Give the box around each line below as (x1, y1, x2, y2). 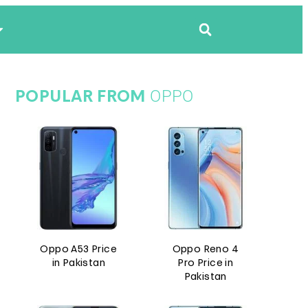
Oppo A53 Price (40, 245, 118, 255)
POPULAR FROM (15, 89, 151, 106)
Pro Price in (177, 258, 234, 269)
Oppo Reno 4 (172, 245, 239, 255)
